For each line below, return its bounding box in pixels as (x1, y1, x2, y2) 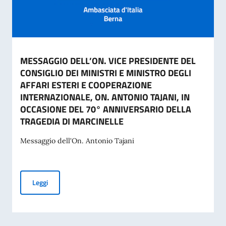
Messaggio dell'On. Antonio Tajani (20, 136, 138, 145)
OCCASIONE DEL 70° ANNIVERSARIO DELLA (20, 102, 191, 116)
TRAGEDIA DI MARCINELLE (20, 115, 124, 128)
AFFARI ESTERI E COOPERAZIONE (20, 78, 152, 92)
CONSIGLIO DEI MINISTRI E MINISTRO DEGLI (20, 66, 191, 80)
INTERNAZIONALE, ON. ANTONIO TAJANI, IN (20, 90, 190, 104)
